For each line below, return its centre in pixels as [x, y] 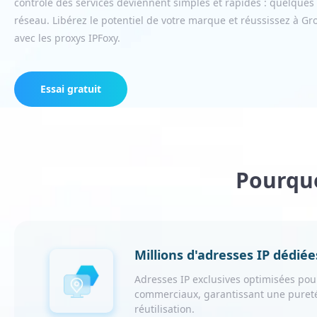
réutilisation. [165, 309]
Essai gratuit [71, 89]
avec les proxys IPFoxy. [67, 38]
